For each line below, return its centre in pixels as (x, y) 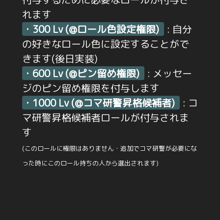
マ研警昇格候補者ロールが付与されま (105, 117)
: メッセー (168, 73)
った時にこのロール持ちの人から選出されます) (90, 163)
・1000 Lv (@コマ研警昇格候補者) (98, 102)
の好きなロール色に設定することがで (105, 43)
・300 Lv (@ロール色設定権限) (91, 29)
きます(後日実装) (60, 58)
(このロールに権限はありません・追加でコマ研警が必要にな (109, 148)
